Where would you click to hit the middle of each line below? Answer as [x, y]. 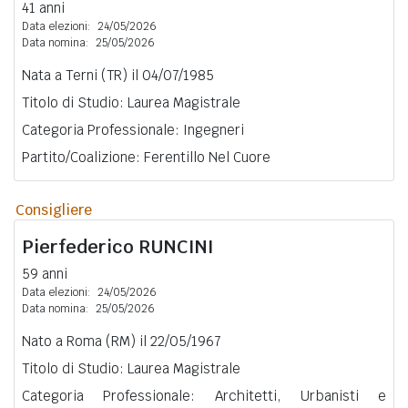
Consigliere [54, 209]
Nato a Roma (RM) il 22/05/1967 [121, 341]
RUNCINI [176, 246]
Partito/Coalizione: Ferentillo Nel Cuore [146, 157]
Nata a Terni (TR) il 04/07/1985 [118, 75]
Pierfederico [80, 246]
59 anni [45, 273]
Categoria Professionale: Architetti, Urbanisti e [204, 395]
